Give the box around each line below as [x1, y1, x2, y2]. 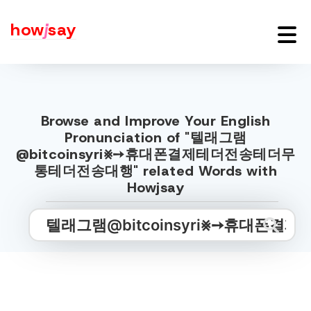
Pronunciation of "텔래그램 [64, 128, 247, 146]
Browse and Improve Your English [40, 112, 271, 130]
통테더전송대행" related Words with [33, 162, 278, 180]
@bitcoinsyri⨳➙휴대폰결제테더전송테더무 [15, 145, 296, 163]
